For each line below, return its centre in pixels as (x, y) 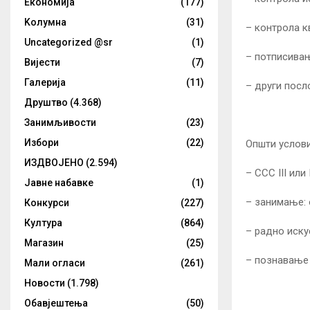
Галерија (45, 82)
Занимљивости (60, 122)
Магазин (44, 243)
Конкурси (47, 203)
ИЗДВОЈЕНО (54, 163)
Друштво (46, 102)
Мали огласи (55, 263)
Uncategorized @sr (69, 42)
